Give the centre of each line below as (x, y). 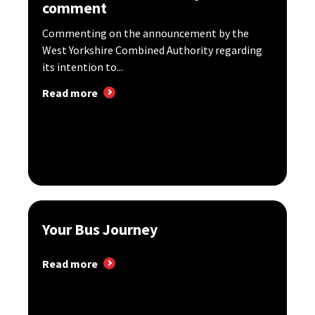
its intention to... (83, 66)
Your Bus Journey (100, 229)
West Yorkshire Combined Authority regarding (152, 50)
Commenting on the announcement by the (146, 33)
